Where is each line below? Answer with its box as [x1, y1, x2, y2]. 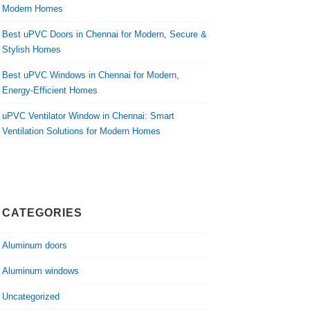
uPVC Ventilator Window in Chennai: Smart [2, 110, 175, 121]
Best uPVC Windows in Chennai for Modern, [2, 69, 180, 80]
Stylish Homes [2, 44, 62, 55]
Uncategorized [2, 291, 60, 302]
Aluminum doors [2, 240, 68, 251]
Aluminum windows [2, 266, 80, 277]
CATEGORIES [2, 206, 83, 219]
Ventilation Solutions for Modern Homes [2, 125, 161, 136]
